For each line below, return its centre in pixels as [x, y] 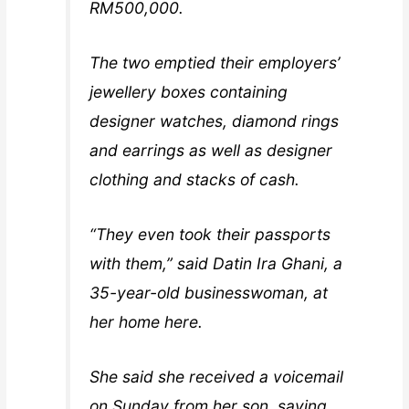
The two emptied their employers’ [215, 63]
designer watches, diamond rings [215, 121]
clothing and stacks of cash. [195, 180]
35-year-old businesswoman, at [209, 293]
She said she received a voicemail [217, 377]
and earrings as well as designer [211, 151]
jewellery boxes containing [189, 92]
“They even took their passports [210, 235]
